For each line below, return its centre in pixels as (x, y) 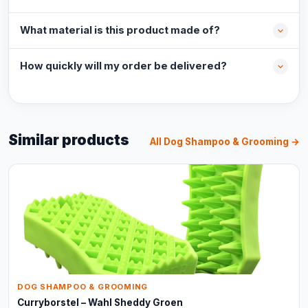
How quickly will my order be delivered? (123, 66)
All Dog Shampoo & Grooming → (225, 142)
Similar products (69, 140)
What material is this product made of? (120, 30)
